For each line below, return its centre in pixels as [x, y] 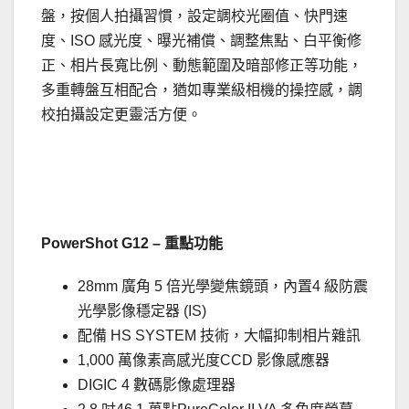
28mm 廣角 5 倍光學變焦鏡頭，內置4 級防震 [223, 287]
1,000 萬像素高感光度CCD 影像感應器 [204, 361]
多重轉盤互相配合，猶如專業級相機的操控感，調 [202, 90]
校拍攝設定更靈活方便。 [121, 115]
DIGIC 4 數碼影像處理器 [157, 385]
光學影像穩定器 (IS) [142, 311]
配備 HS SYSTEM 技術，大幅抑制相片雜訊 [219, 336]
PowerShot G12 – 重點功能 [132, 244]
